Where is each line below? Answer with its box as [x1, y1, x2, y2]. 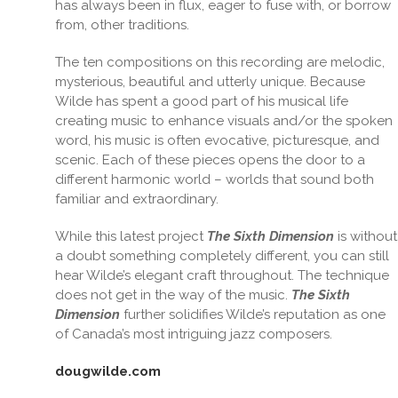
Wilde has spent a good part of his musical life [55, 93, 349, 109]
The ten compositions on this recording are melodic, [55, 54, 386, 70]
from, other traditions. [55, 17, 190, 33]
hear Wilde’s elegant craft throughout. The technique [55, 267, 390, 283]
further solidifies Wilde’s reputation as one [120, 306, 386, 322]
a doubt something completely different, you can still [55, 248, 390, 264]
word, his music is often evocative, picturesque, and [55, 132, 380, 148]
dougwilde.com [55, 363, 162, 379]
